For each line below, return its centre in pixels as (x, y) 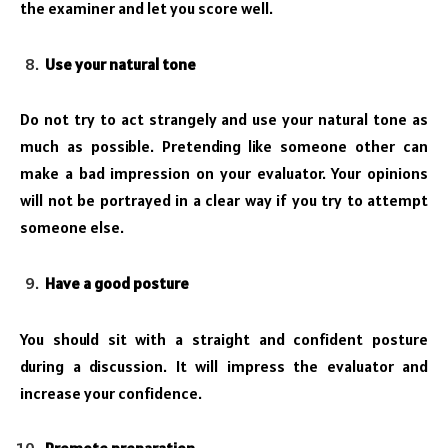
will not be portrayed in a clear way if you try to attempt (224, 200)
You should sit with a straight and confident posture (224, 338)
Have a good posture (117, 283)
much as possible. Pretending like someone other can (224, 146)
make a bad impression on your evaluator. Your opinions (224, 173)
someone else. (72, 227)
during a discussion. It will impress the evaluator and (224, 365)
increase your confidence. (111, 392)
